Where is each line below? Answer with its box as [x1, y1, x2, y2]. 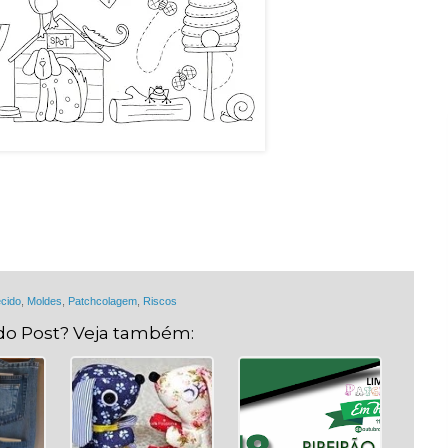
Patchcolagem [68, 295, 137, 308]
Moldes [27, 295, 62, 308]
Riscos [143, 295, 177, 308]
